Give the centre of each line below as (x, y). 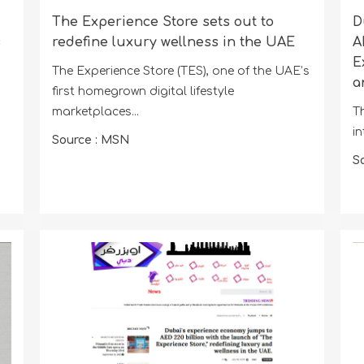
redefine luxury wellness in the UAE (173, 42)
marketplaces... (95, 111)
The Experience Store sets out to (162, 22)
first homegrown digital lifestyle (143, 91)
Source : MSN (90, 140)
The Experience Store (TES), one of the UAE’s (180, 71)
